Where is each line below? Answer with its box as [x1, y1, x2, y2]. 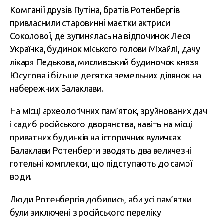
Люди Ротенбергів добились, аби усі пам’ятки [10, 194, 192, 204]
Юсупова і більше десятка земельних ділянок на [10, 70, 201, 80]
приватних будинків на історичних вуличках [10, 132, 181, 142]
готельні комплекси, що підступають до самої [10, 158, 192, 168]
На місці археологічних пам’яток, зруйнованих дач [10, 106, 207, 116]
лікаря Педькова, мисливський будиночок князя [10, 57, 199, 67]
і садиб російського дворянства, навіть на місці [10, 119, 193, 129]
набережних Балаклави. [10, 83, 104, 93]
